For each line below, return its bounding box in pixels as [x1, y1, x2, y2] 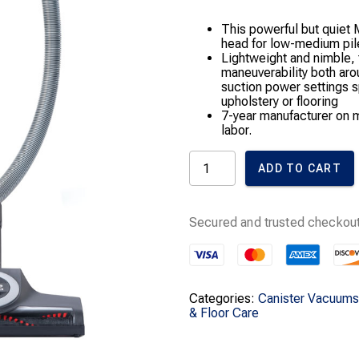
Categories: [189, 291, 258, 306]
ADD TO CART [258, 162, 341, 175]
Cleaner [188, 236, 232, 251]
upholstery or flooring [221, 94, 338, 109]
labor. [221, 123, 252, 138]
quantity [188, 250, 232, 265]
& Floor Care [189, 305, 259, 321]
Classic [188, 149, 230, 164]
